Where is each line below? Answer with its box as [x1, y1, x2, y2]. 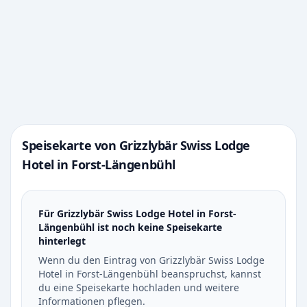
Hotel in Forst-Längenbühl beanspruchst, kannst [38, 267, 261, 280]
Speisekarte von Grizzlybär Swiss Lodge [22, 137, 250, 153]
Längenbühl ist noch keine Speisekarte [38, 221, 222, 234]
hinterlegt [38, 234, 86, 247]
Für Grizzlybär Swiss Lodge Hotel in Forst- [38, 207, 236, 220]
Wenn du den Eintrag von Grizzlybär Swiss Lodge [38, 254, 265, 267]
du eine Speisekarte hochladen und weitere [38, 281, 239, 294]
